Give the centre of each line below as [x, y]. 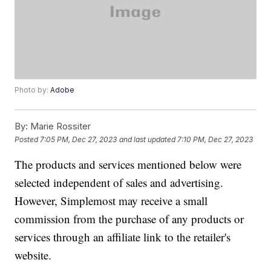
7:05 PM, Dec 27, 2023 [79, 139]
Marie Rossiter [60, 126]
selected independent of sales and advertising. [119, 183]
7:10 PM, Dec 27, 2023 [215, 139]
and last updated [148, 139]
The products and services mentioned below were [128, 165]
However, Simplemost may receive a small [111, 201]
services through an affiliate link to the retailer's [123, 237]
